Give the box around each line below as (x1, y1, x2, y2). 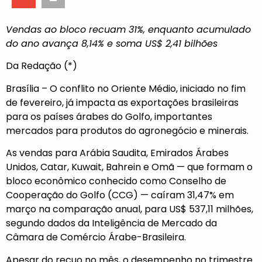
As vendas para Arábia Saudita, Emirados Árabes (6, 146, 229, 160)
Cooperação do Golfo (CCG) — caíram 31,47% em (6, 188, 234, 202)
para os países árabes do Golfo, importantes (6, 109, 212, 123)
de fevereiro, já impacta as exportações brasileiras (6, 95, 239, 109)
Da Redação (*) (6, 59, 77, 73)
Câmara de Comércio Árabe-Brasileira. (6, 230, 186, 244)
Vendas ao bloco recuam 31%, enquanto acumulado (6, 23, 251, 37)
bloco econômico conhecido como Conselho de (6, 174, 226, 188)
